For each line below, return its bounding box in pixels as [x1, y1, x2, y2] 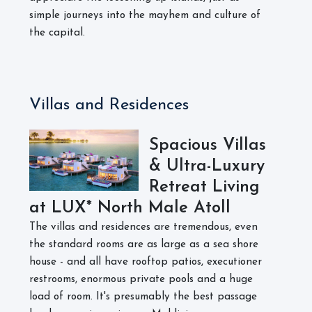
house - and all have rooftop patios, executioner [29, 257, 262, 267]
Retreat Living [149, 179, 260, 196]
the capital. [29, 28, 85, 38]
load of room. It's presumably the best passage [29, 292, 257, 302]
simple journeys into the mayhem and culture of [29, 10, 260, 21]
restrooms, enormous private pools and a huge [29, 274, 253, 285]
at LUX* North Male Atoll [29, 200, 231, 217]
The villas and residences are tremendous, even [29, 222, 258, 233]
